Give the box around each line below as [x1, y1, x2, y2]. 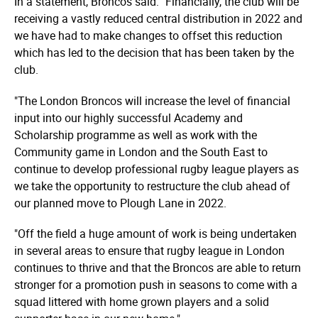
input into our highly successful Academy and [14, 109, 243, 126]
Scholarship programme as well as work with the [14, 126, 257, 143]
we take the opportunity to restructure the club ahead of [14, 177, 290, 194]
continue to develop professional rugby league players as [14, 160, 299, 177]
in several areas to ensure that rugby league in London [14, 242, 285, 258]
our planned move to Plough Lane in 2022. [14, 194, 226, 211]
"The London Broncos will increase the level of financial [14, 92, 290, 109]
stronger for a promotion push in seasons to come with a [14, 276, 297, 292]
